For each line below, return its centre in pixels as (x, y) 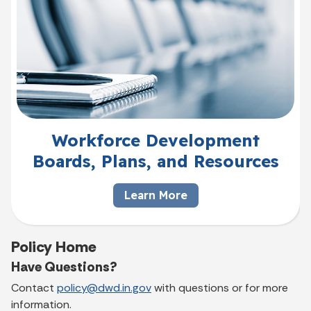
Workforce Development (155, 140)
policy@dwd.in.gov (104, 287)
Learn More (155, 195)
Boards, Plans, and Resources (155, 161)
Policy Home (54, 246)
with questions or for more (220, 287)
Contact (34, 287)
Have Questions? (64, 267)
